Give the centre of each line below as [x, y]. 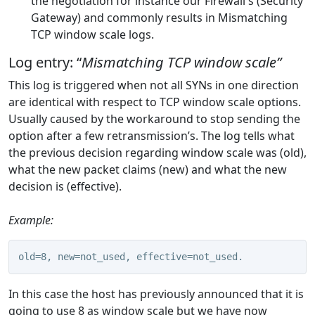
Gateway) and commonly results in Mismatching [159, 18]
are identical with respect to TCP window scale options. [155, 102]
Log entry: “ [45, 62]
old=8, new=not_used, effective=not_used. [130, 256]
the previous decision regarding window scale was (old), [157, 153]
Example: [31, 220]
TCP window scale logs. [92, 34]
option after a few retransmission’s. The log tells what [152, 136]
